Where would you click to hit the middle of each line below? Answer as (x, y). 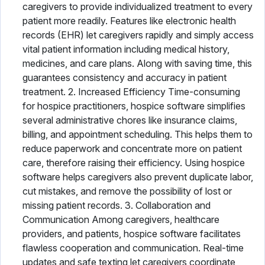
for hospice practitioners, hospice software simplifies (134, 106)
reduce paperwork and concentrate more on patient (132, 148)
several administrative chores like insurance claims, (130, 120)
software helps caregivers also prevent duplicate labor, (138, 177)
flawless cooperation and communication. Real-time (133, 248)
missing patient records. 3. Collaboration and (117, 205)
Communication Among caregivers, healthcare (121, 219)
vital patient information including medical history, (126, 49)
